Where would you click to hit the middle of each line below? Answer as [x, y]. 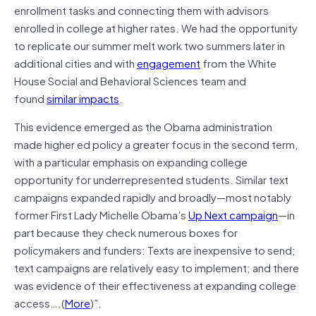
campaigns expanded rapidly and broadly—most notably [153, 196]
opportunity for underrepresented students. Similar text [151, 179]
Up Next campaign [233, 214]
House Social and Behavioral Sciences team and [130, 80]
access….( [39, 302]
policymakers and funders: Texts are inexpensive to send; [155, 249]
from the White [238, 62]
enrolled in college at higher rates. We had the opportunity [156, 27]
